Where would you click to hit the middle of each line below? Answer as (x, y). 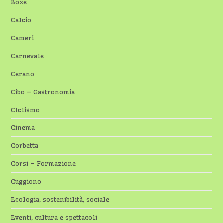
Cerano (23, 74)
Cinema (23, 127)
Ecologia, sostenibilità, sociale (60, 199)
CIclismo (26, 110)
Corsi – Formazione (44, 163)
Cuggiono (26, 181)
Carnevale (28, 56)
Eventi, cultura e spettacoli (54, 217)
